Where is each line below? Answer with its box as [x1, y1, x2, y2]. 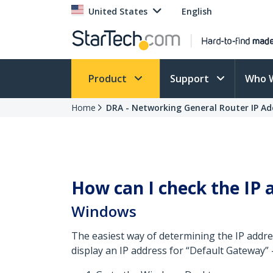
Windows [71, 201, 136, 221]
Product [88, 72, 129, 85]
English [182, 5, 212, 17]
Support [170, 72, 211, 85]
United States [88, 5, 147, 17]
